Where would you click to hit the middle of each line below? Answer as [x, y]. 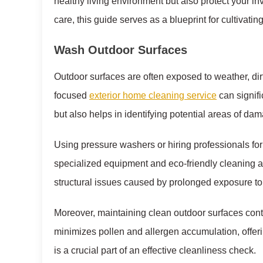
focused [72, 95]
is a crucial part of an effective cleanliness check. [155, 250]
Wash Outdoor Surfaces [121, 50]
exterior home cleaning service [153, 95]
